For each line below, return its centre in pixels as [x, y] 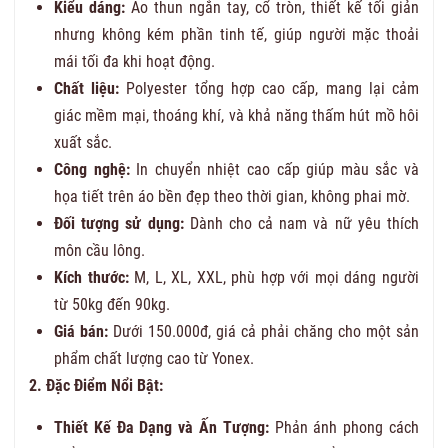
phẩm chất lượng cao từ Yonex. [154, 358]
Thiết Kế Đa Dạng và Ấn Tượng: [161, 427]
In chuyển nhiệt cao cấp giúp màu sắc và [274, 169]
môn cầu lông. [99, 250]
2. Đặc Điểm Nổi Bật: [96, 385]
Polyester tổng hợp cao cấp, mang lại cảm [269, 88]
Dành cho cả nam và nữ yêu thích [301, 223]
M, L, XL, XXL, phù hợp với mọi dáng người [274, 277]
